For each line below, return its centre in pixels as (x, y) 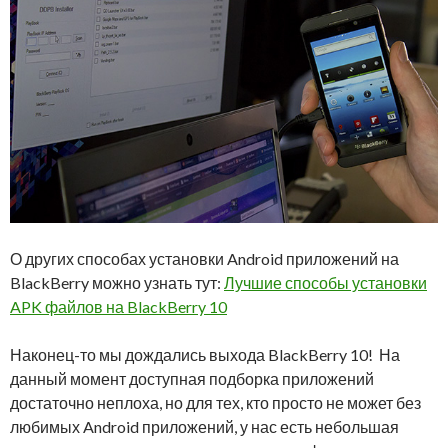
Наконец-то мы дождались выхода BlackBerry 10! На (205, 355)
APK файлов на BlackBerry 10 (118, 307)
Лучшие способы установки (325, 283)
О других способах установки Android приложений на (204, 259)
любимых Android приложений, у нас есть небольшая (204, 427)
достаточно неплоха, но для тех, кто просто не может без (215, 403)
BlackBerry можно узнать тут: (117, 283)
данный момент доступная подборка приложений (192, 379)
